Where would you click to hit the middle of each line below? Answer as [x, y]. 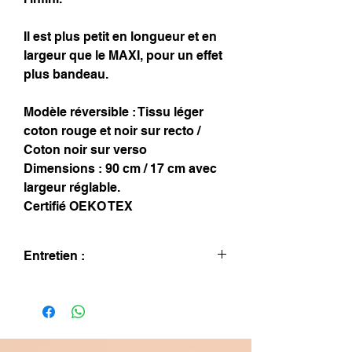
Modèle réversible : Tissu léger [114, 112]
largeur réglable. [72, 187]
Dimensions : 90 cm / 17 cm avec [120, 169]
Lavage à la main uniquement [97, 285]
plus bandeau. [66, 74]
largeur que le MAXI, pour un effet [123, 55]
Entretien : [54, 256]
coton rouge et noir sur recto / [112, 131]
